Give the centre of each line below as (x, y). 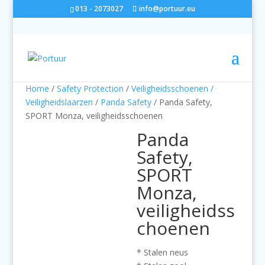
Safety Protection (90, 88)
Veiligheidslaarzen (59, 102)
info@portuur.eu (167, 9)
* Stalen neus (163, 252)
